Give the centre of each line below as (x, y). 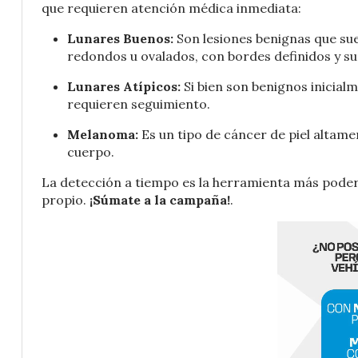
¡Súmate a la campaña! (160, 200)
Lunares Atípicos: (124, 87)
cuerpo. (91, 152)
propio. (66, 200)
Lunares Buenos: (120, 39)
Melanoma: (103, 135)
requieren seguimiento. (139, 104)
